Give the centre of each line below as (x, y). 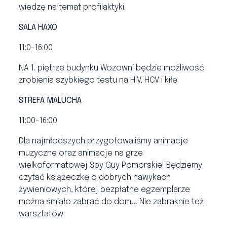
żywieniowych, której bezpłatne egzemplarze (105, 190)
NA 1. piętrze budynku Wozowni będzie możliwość (112, 68)
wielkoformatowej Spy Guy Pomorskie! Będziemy (111, 165)
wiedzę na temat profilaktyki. (74, 7)
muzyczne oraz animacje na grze (81, 153)
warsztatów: (42, 214)
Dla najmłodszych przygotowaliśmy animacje (104, 141)
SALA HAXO (38, 28)
